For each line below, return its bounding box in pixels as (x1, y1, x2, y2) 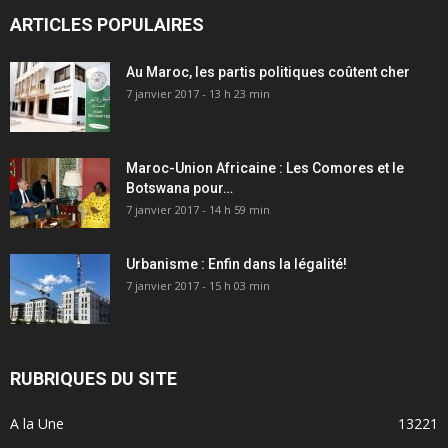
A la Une (10, 413, 64, 433)
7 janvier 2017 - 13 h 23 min (126, 85, 270, 101)
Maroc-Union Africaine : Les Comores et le (126, 159, 404, 176)
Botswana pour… (126, 179, 233, 196)
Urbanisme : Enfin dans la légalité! (126, 255, 347, 272)
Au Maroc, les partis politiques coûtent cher (126, 63, 410, 80)
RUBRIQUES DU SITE (10, 367, 177, 389)
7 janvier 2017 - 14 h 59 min (126, 201, 270, 217)
